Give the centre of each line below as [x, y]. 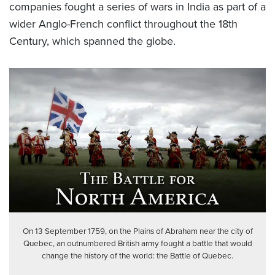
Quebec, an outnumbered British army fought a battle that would [137, 243]
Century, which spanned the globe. [92, 41]
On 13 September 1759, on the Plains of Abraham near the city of [137, 230]
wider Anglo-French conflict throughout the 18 [119, 24]
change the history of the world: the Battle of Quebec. [137, 255]
